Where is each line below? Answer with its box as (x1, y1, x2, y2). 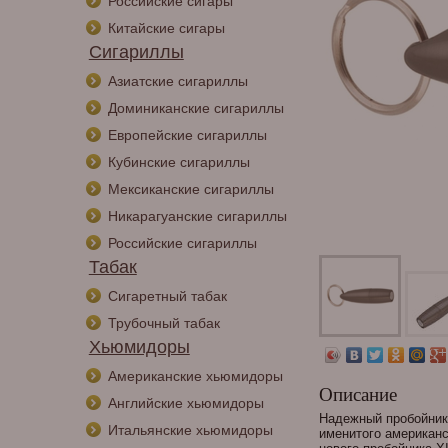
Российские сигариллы (107, 235, 257, 251)
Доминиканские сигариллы (107, 100, 284, 116)
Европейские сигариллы (107, 127, 267, 143)
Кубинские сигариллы (107, 154, 250, 170)
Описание (318, 384, 397, 405)
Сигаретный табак (107, 288, 227, 304)
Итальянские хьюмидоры (107, 422, 273, 438)
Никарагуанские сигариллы (107, 208, 287, 224)
